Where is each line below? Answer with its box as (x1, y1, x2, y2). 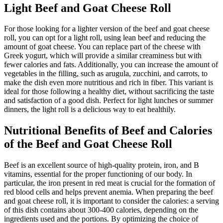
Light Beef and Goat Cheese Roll (4, 1, 171, 14)
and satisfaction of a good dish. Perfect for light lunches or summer (4, 96, 213, 105)
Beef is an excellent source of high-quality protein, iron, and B (4, 161, 199, 170)
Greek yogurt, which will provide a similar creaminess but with (4, 51, 202, 60)
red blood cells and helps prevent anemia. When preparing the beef (4, 188, 213, 197)
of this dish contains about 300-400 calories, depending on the (4, 206, 198, 215)
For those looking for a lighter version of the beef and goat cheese (4, 24, 210, 33)
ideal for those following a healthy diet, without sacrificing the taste (4, 87, 214, 96)
